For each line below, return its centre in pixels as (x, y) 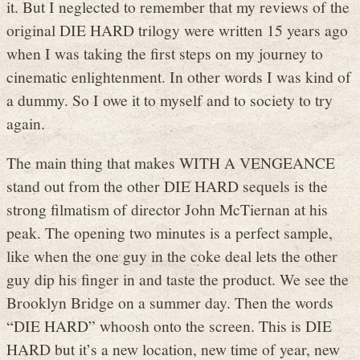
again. (26, 123)
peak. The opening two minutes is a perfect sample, (170, 232)
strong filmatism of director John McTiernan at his (167, 209)
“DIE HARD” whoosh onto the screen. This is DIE (169, 325)
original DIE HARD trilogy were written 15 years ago (177, 30)
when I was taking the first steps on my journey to (165, 53)
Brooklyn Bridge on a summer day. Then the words (170, 302)
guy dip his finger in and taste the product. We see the (178, 278)
